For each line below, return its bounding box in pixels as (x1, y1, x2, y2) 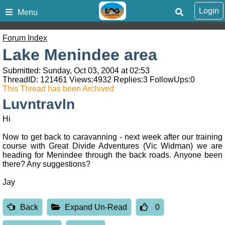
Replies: (111, 75, 143, 84)
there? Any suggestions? (3, 160, 90, 169)
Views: (67, 75, 93, 84)
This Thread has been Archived (3, 84, 114, 93)
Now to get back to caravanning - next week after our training (3, 133, 222, 142)
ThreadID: (3, 75, 40, 84)
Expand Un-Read (65, 202, 128, 211)
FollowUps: (148, 75, 190, 84)
